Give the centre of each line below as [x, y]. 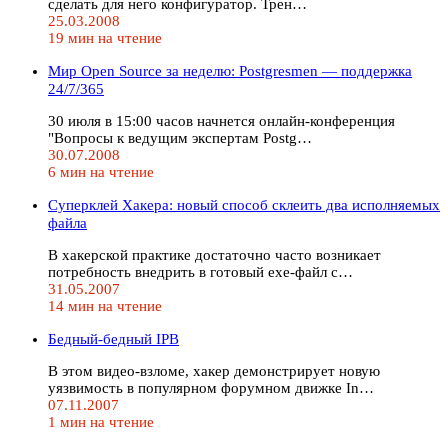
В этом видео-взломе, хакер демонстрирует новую [214, 370]
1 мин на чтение [101, 421]
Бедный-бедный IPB [113, 338]
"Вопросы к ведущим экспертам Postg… [180, 137]
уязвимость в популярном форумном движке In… [211, 387]
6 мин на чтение [101, 171]
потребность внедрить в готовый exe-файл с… [200, 271]
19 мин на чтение [105, 37]
